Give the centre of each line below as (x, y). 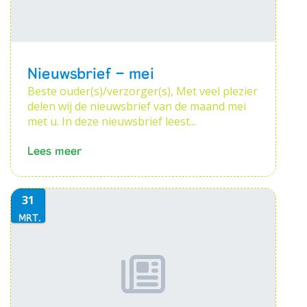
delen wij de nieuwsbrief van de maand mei (137, 106)
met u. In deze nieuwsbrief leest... (112, 121)
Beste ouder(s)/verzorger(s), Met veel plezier (143, 91)
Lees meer (54, 150)
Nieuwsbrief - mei (91, 73)
